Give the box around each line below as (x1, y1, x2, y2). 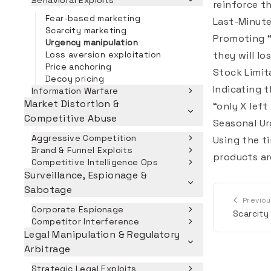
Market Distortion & (24, 97, 120, 110)
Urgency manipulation (45, 37, 138, 48)
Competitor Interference (31, 216, 140, 227)
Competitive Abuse (24, 112, 117, 125)
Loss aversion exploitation (45, 49, 162, 60)
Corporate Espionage (31, 204, 124, 215)
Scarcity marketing (45, 25, 127, 36)
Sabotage (24, 183, 73, 196)
